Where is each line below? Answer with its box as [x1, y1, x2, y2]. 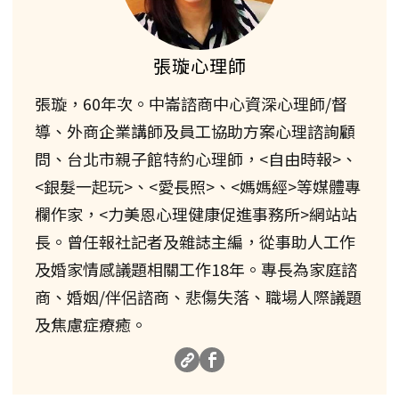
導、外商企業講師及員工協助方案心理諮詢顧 [35, 119, 355, 143]
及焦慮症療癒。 [35, 313, 147, 337]
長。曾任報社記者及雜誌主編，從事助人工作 [35, 230, 355, 254]
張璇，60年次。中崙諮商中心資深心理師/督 [35, 92, 347, 116]
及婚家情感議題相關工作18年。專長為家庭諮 [35, 257, 357, 281]
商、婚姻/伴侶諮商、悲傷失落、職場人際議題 [35, 285, 362, 309]
